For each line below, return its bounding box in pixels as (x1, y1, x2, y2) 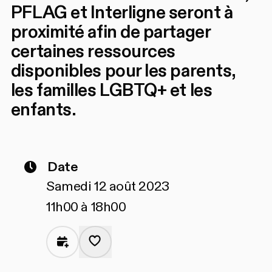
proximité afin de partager (10, 20, 211, 44)
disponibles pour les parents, (10, 59, 236, 83)
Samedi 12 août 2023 (46, 177, 169, 195)
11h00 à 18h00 (46, 197, 126, 216)
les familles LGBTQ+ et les (10, 78, 212, 102)
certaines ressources (10, 39, 175, 63)
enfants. (10, 98, 76, 121)
